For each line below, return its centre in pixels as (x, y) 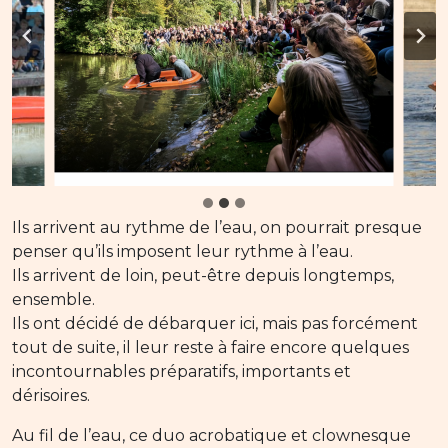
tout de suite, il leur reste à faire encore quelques (210, 348)
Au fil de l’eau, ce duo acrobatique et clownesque (211, 436)
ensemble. (53, 300)
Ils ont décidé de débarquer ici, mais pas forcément (215, 324)
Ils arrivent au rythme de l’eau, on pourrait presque (217, 228)
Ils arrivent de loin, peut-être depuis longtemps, (203, 276)
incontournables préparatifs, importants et (181, 372)
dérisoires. (53, 396)
